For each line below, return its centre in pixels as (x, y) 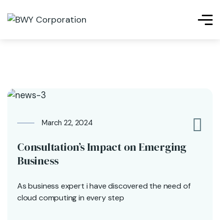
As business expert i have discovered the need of (104, 186)
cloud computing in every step (71, 197)
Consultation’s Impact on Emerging (102, 147)
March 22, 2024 (67, 123)
